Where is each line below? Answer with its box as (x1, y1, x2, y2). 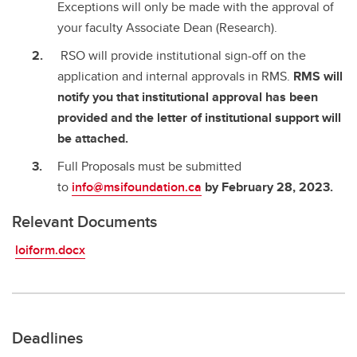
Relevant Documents (12, 209, 157, 233)
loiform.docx (15, 240, 85, 259)
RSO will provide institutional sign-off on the (57, 45, 306, 65)
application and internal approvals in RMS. (57, 66, 293, 85)
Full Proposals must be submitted (57, 156, 241, 175)
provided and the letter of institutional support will (57, 108, 341, 127)
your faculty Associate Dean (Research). (57, 18, 277, 37)
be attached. (57, 128, 131, 147)
